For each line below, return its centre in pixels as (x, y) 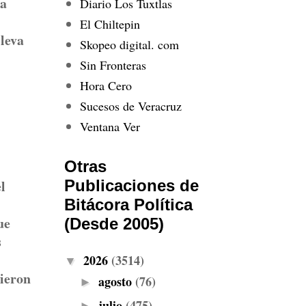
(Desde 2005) (114, 224)
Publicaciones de (131, 185)
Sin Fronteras (113, 65)
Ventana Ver (110, 126)
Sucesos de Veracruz (130, 106)
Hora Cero (106, 85)
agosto (116, 281)
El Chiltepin (110, 24)
